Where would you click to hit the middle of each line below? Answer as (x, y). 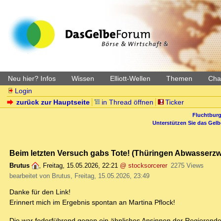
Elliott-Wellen (130, 78)
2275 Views (187, 166)
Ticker (174, 102)
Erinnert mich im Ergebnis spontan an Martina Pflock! (92, 203)
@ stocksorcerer (144, 166)
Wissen (83, 78)
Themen (179, 78)
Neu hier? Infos (32, 78)
